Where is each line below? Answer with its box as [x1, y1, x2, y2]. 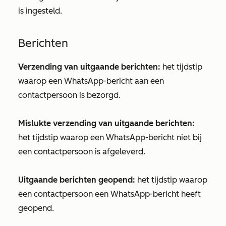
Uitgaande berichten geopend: [18, 175, 135, 185]
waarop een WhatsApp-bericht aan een [18, 76, 164, 86]
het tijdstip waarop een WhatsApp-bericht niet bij [18, 133, 202, 142]
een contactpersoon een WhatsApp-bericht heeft [18, 189, 201, 199]
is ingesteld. [18, 6, 62, 16]
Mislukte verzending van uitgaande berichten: [18, 119, 195, 128]
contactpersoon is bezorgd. [18, 90, 121, 100]
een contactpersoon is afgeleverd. [18, 147, 145, 156]
